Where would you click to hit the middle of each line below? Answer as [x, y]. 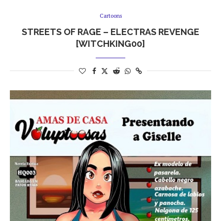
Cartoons [110, 16]
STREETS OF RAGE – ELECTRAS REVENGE [110, 32]
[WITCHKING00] [110, 43]
